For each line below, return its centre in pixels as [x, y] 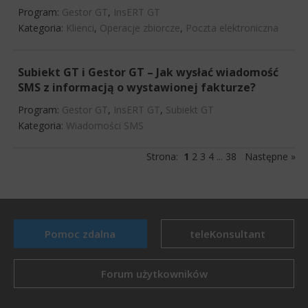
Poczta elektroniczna [232, 27]
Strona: [165, 156]
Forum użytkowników [154, 273]
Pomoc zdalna [80, 233]
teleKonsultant [228, 233]
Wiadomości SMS [105, 125]
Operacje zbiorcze [140, 27]
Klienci [80, 27]
